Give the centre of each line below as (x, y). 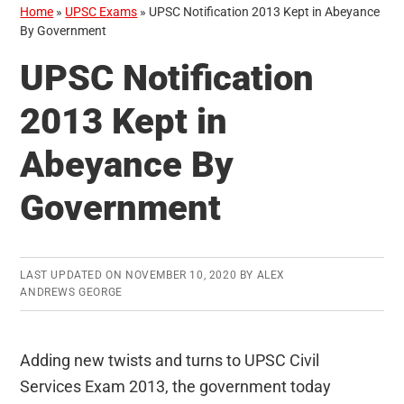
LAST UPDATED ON (73, 275)
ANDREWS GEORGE (71, 293)
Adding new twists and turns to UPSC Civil (170, 361)
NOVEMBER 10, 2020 (181, 275)
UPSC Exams (101, 12)
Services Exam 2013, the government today (176, 387)
